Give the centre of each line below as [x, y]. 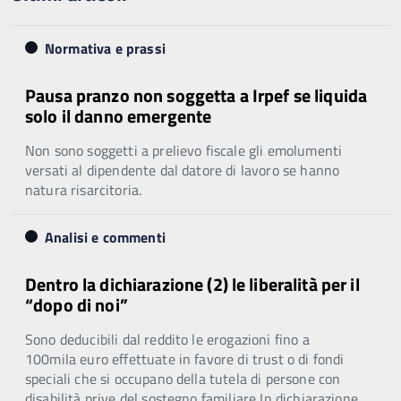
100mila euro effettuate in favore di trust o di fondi [185, 358]
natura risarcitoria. [84, 189]
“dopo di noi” [77, 304]
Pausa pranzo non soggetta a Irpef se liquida [196, 95]
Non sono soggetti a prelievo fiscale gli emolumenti [184, 150]
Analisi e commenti [105, 237]
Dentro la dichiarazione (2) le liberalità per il [192, 284]
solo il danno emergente [119, 115]
